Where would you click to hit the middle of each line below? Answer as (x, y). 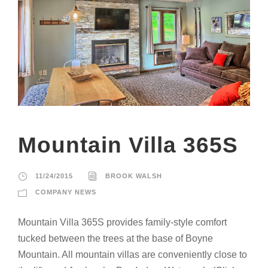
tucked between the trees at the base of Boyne (115, 239)
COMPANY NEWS (66, 192)
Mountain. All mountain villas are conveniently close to (133, 255)
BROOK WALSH (134, 176)
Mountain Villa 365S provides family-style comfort (122, 223)
